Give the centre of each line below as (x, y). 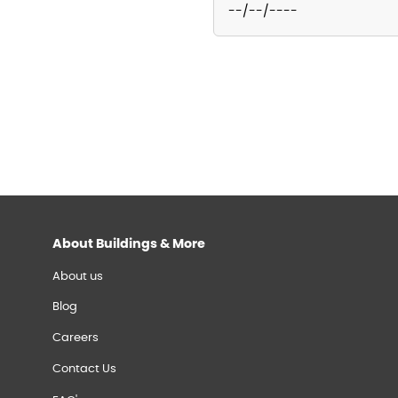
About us (78, 277)
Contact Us (84, 370)
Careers (76, 338)
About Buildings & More (129, 243)
